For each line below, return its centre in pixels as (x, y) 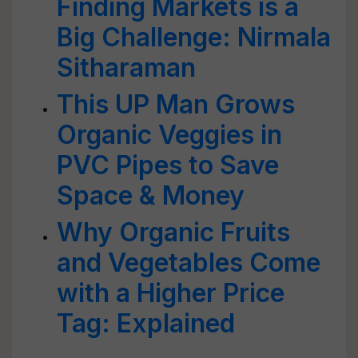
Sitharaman (126, 68)
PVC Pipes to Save (168, 165)
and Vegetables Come (189, 263)
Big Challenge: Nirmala (194, 37)
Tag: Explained (146, 323)
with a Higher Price (171, 293)
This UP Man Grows (176, 104)
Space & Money (151, 195)
